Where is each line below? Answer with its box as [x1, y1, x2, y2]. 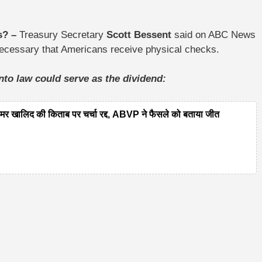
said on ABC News [171, 29, 256, 40]
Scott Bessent [106, 29, 171, 40]
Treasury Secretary [19, 29, 106, 40]
